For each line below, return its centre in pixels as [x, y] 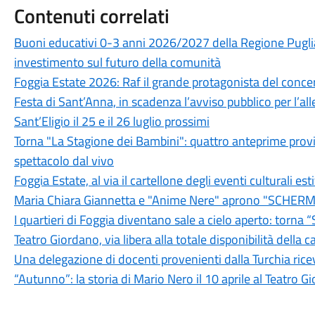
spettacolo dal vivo [64, 161]
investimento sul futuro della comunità [117, 62]
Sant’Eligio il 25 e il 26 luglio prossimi [111, 121]
